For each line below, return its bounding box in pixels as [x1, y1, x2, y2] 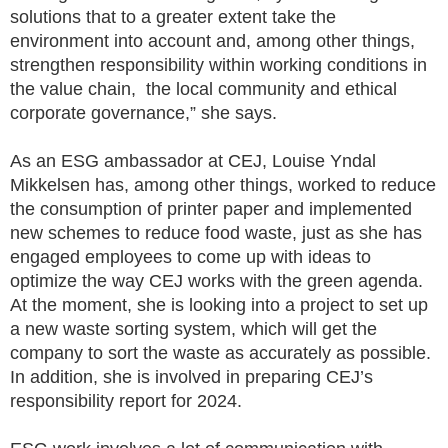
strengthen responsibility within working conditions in [10, 54, 427, 75]
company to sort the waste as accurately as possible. [10, 342, 431, 363]
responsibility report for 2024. [10, 390, 242, 411]
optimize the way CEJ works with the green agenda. [10, 270, 423, 291]
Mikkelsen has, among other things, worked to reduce [10, 174, 436, 195]
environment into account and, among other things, [10, 30, 415, 51]
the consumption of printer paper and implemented [10, 198, 412, 219]
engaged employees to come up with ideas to [10, 246, 371, 267]
